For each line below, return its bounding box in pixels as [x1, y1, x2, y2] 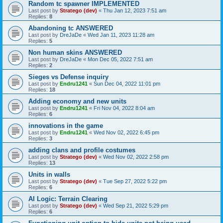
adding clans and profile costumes [28, 146, 135, 154]
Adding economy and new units [28, 97, 126, 105]
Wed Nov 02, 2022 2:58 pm [103, 153, 169, 160]
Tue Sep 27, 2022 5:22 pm [103, 178, 167, 184]
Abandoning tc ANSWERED [28, 24, 113, 32]
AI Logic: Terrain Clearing [28, 195, 108, 203]
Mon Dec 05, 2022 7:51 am [88, 56, 153, 62]
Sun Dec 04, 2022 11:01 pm [94, 80, 160, 87]
